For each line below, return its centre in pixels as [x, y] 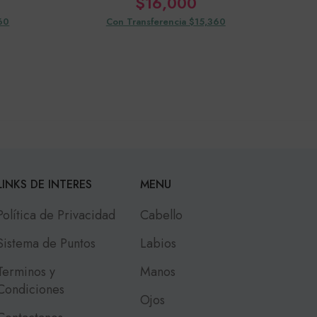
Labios [158, 243]
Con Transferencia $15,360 [166, 21]
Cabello [162, 215]
